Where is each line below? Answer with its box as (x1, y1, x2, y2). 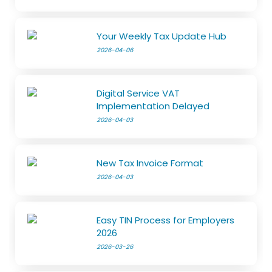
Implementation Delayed (97, 100, 210, 113)
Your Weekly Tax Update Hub (97, 30, 227, 43)
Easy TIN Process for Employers (97, 214, 235, 227)
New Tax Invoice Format (97, 157, 204, 170)
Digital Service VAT (97, 87, 180, 100)
